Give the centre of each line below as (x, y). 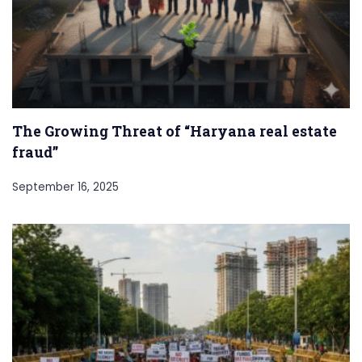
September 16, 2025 (65, 187)
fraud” (35, 152)
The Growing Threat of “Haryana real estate (175, 131)
